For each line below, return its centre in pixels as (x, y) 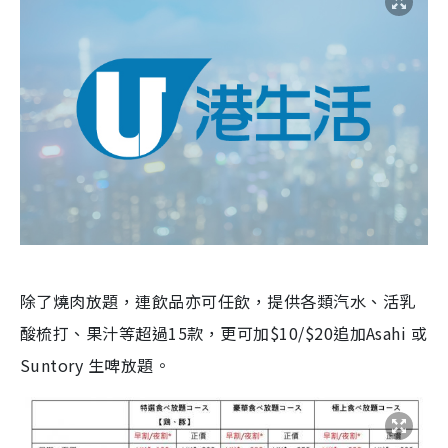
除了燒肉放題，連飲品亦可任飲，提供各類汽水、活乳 (218, 301)
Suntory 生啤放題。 (95, 365)
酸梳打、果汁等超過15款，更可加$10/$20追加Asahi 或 (224, 333)
